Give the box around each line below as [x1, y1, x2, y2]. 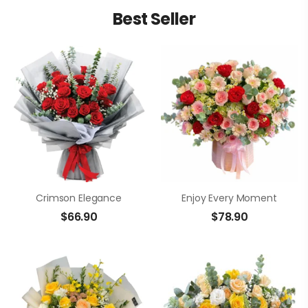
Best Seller [112, 8, 196, 30]
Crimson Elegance [36, 191, 122, 205]
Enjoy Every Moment [181, 191, 277, 205]
